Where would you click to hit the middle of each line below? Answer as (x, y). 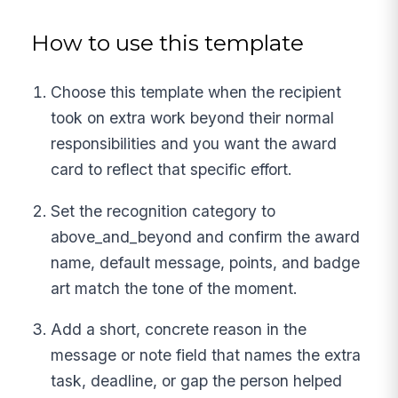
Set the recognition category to (163, 211)
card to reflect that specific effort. (172, 169)
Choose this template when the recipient (196, 92)
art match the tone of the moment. (175, 288)
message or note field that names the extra (206, 355)
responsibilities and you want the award (194, 143)
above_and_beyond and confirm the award (206, 236)
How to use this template (168, 42)
